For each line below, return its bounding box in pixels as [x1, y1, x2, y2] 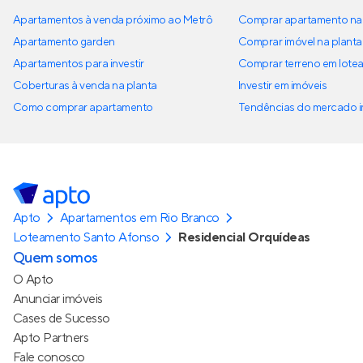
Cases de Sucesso [13, 310, 110, 327]
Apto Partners [13, 330, 89, 347]
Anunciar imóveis [13, 291, 103, 308]
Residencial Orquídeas [178, 229, 310, 246]
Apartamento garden [13, 35, 115, 50]
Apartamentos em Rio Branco [60, 210, 220, 227]
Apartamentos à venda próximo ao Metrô [13, 13, 213, 28]
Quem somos [13, 249, 98, 268]
